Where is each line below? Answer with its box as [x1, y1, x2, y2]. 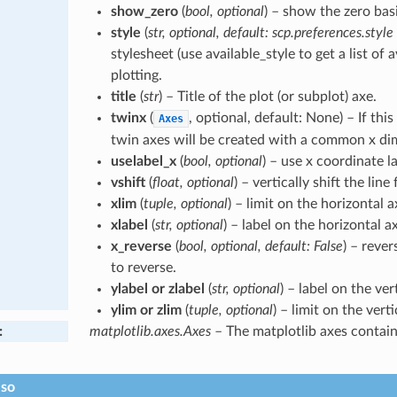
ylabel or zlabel [110, 281, 205, 296]
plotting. [110, 67, 162, 82]
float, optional [152, 175, 234, 190]
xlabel [110, 217, 148, 232]
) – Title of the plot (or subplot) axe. [158, 89, 377, 104]
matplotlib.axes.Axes [89, 323, 211, 339]
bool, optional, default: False [178, 238, 343, 253]
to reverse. [110, 260, 176, 275]
